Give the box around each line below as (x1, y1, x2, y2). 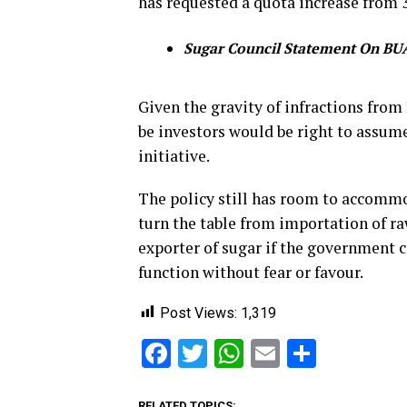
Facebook (171, 335, 292, 371)
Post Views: (160, 303, 237, 322)
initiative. (138, 144, 210, 166)
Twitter (207, 335, 296, 371)
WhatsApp (243, 335, 374, 371)
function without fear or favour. (138, 261, 363, 283)
